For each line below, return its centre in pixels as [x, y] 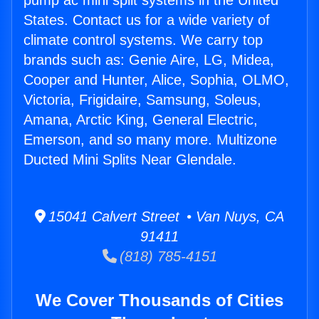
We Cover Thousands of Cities [159, 300]
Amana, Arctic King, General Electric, [141, 120]
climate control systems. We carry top [143, 40]
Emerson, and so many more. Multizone [150, 140]
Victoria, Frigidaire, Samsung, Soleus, [142, 100]
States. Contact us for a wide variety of [147, 20]
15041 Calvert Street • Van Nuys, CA [165, 217]
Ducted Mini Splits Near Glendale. [130, 160]
